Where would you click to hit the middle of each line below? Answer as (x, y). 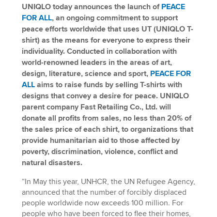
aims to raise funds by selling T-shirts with (108, 85)
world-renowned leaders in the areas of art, (97, 62)
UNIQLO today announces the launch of (91, 7)
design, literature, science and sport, (86, 74)
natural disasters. (52, 163)
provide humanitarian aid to (70, 140)
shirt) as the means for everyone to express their (106, 40)
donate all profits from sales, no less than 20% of (106, 118)
